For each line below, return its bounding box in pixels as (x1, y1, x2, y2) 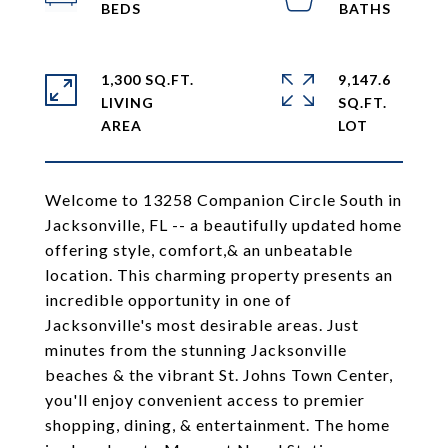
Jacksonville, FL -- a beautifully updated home (45, 215, 402, 234)
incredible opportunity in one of (45, 290, 292, 309)
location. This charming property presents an (45, 265, 393, 284)
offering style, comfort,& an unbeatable (45, 240, 353, 259)
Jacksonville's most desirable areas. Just (45, 315, 359, 334)
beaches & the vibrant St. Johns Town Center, (45, 365, 393, 384)
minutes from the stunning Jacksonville (45, 340, 347, 359)
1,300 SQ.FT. (101, 71, 194, 88)
